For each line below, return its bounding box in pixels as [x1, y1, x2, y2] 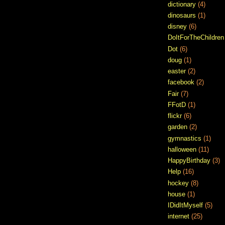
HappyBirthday [168, 157, 210, 165]
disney [168, 23, 187, 31]
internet [168, 212, 189, 220]
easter [168, 67, 186, 75]
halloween [168, 145, 196, 153]
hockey [168, 179, 189, 187]
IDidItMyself [168, 201, 203, 209]
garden [168, 123, 187, 131]
